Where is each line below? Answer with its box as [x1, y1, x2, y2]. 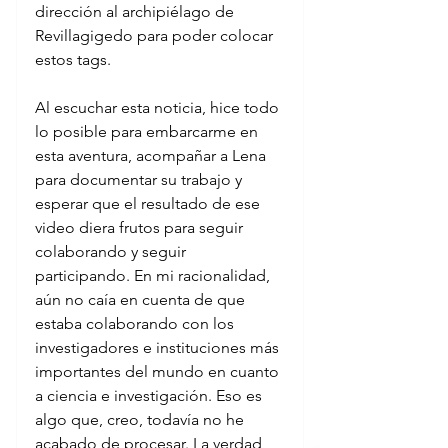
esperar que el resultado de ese [35, 193, 264, 213]
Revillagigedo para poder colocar [35, 25, 277, 45]
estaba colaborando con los [35, 313, 238, 333]
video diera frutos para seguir [35, 217, 247, 237]
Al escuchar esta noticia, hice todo [35, 97, 283, 117]
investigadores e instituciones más [35, 337, 283, 357]
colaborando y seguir [35, 241, 190, 261]
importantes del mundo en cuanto [35, 361, 283, 381]
